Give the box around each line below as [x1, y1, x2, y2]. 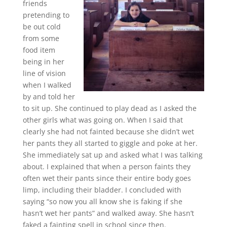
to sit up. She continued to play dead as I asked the [22, 103, 197, 113]
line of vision [22, 68, 66, 78]
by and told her [22, 92, 75, 101]
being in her [22, 57, 64, 66]
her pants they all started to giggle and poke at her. [22, 138, 198, 148]
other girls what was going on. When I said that [22, 115, 183, 125]
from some [22, 33, 59, 43]
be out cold [22, 22, 61, 31]
